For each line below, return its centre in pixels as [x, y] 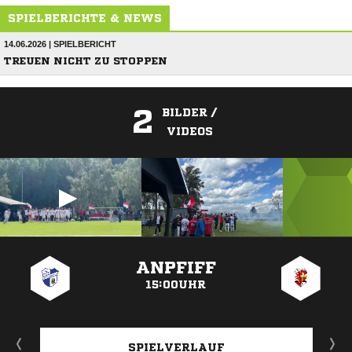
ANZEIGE [176, 245]
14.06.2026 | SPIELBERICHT [60, 44]
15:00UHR [176, 284]
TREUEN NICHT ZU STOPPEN [86, 61]
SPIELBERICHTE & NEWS [85, 18]
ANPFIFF [176, 268]
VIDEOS [189, 131]
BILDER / [189, 112]
